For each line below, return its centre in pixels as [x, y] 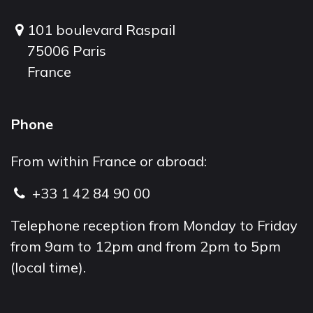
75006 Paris [67, 51]
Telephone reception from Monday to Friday [154, 225]
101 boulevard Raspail [102, 30]
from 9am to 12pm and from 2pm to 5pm [146, 246]
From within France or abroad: [109, 161]
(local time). [48, 267]
